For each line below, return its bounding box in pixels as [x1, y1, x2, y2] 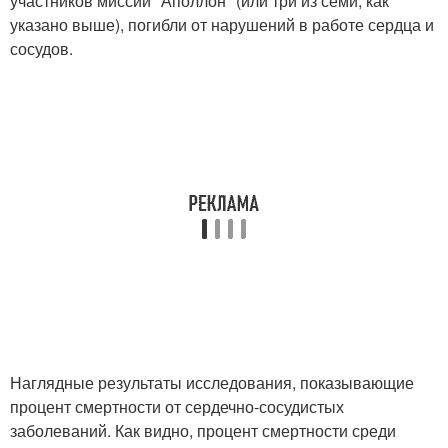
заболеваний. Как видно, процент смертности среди [10, 418, 396, 442]
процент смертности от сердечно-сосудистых [10, 394, 344, 418]
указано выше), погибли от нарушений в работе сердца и [10, 12, 434, 36]
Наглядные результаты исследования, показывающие [10, 370, 414, 394]
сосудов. [10, 36, 73, 60]
